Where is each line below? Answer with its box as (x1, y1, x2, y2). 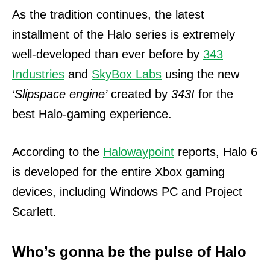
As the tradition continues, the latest (12, 8, 204, 21)
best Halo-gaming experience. (12, 107, 172, 121)
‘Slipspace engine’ (12, 87, 107, 101)
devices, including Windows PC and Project (12, 185, 242, 198)
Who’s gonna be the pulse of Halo (12, 243, 246, 260)
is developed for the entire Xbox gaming (12, 165, 225, 178)
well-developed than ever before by (12, 48, 203, 61)
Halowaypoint (103, 145, 174, 159)
